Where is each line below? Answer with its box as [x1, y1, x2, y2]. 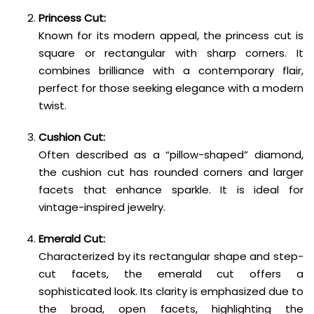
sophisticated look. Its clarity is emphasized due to [39, 283, 303, 299]
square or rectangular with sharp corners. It [39, 45, 303, 60]
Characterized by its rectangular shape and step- [39, 248, 303, 264]
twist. [39, 97, 67, 113]
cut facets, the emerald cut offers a [39, 266, 303, 281]
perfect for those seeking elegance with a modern [39, 80, 303, 95]
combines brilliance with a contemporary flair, [39, 62, 303, 78]
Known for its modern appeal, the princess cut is [39, 27, 303, 43]
